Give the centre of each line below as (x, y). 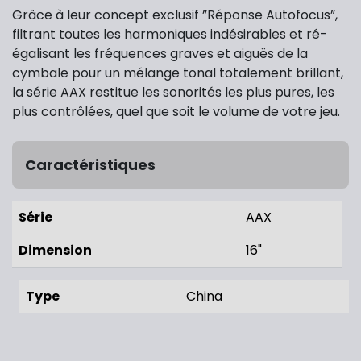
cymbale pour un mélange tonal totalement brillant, (178, 73)
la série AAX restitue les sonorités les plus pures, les (173, 93)
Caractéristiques (90, 165)
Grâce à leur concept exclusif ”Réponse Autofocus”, (175, 15)
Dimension (55, 251)
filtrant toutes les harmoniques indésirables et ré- (170, 35)
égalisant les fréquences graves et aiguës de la (160, 54)
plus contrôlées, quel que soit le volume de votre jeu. (176, 112)
